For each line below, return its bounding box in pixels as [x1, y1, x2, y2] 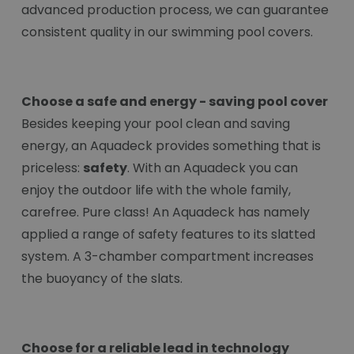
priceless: [21, 159, 83, 178]
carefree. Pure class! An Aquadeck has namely [21, 203, 310, 222]
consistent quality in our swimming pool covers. [21, 23, 316, 42]
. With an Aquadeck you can [127, 159, 298, 178]
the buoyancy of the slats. [21, 269, 186, 288]
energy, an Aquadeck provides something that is [21, 137, 321, 156]
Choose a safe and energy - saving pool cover [21, 92, 328, 111]
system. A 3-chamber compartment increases [21, 247, 314, 266]
